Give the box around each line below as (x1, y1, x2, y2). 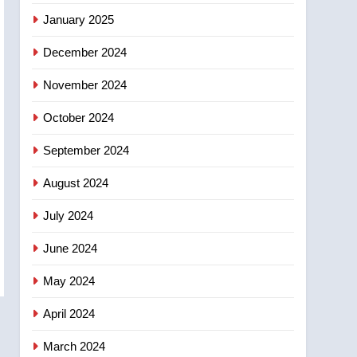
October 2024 (43, 110, 115, 124)
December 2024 (43, 45, 127, 59)
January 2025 (43, 12, 115, 26)
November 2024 (43, 77, 127, 92)
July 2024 (43, 208, 94, 222)
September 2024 (43, 143, 130, 157)
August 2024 (43, 175, 109, 190)
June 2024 (43, 241, 98, 255)
